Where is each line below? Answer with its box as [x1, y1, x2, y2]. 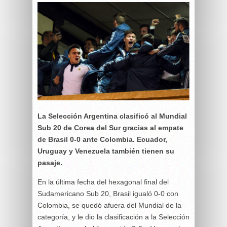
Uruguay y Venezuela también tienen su [37, 146, 174, 155]
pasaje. [37, 158, 62, 167]
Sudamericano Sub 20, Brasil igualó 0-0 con [37, 189, 178, 198]
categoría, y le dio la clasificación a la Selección [37, 212, 190, 221]
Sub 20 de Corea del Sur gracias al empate [37, 123, 183, 132]
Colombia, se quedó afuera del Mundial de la [37, 201, 181, 209]
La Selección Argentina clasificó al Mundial [37, 111, 187, 120]
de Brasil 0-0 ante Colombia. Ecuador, [37, 135, 167, 143]
